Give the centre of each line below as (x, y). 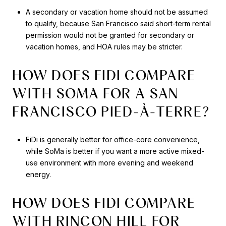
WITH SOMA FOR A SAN (96, 93)
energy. (38, 175)
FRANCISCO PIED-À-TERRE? (111, 111)
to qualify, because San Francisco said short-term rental (118, 24)
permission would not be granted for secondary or (110, 35)
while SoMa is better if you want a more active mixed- (115, 151)
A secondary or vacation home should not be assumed (117, 12)
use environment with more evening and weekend (109, 163)
